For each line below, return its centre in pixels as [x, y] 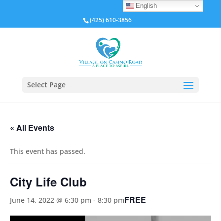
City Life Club [48, 182]
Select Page [46, 85]
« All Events [32, 128]
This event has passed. [48, 151]
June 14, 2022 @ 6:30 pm [51, 200]
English [146, 5]
